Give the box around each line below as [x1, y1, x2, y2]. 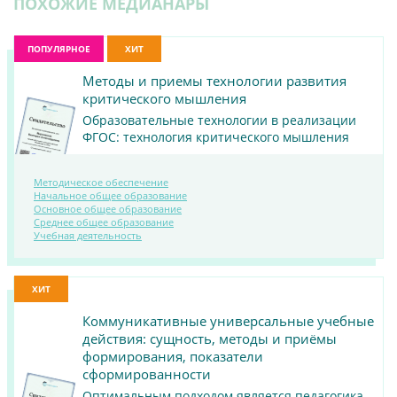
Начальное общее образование [34, 189, 187, 203]
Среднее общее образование [34, 215, 174, 230]
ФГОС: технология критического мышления [82, 128, 349, 146]
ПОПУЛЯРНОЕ [27, 43, 90, 56]
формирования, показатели [82, 347, 263, 366]
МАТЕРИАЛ [126, 230, 189, 246]
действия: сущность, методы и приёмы [82, 330, 337, 348]
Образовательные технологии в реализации [82, 112, 356, 129]
